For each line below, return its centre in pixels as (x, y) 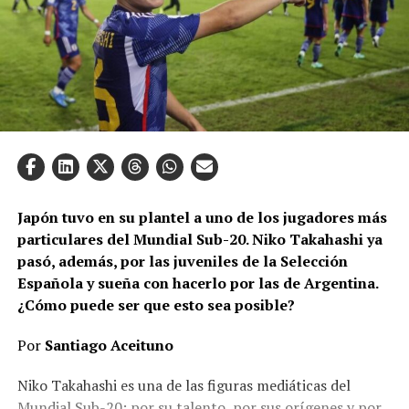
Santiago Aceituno (109, 345)
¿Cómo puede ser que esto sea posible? (156, 304)
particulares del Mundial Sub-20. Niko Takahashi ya (199, 239)
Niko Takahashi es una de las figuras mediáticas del (184, 385)
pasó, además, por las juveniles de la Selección (182, 261)
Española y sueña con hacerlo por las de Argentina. (197, 283)
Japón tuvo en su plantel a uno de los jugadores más (202, 217)
